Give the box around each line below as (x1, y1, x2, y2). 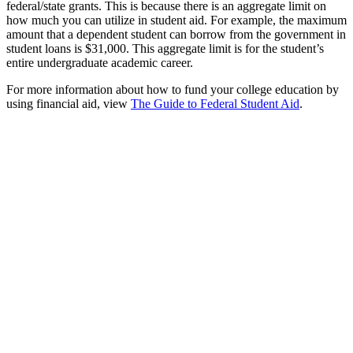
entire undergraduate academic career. (6, 55, 193, 69)
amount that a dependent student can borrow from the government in (6, 27, 346, 41)
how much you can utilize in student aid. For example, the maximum (6, 13, 347, 27)
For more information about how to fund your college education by (6, 82, 339, 96)
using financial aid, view (6, 96, 131, 110)
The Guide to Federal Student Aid (131, 96, 299, 110)
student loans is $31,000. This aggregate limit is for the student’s (6, 41, 324, 55)
